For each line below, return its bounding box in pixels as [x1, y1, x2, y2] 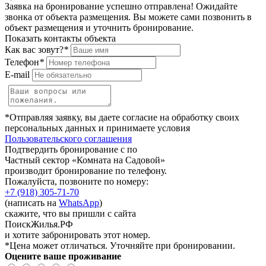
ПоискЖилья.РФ [5, 219, 73, 230]
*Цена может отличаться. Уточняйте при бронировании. [5, 240, 235, 251]
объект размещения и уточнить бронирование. [5, 23, 194, 33]
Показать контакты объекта [5, 33, 116, 44]
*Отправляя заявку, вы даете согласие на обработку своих [5, 112, 239, 123]
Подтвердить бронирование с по [5, 144, 137, 155]
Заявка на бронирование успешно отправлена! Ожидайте [5, 1, 237, 12]
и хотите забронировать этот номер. [5, 230, 150, 240]
